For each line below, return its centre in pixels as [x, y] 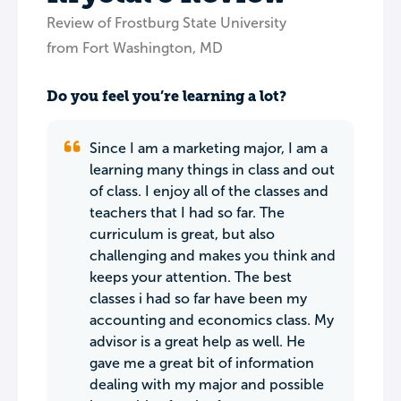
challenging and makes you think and [213, 256]
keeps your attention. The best [191, 277]
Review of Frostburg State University [166, 23]
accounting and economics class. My [212, 320]
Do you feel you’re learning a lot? [166, 96]
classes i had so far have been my [198, 299]
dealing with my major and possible [207, 384]
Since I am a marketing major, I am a [209, 148]
